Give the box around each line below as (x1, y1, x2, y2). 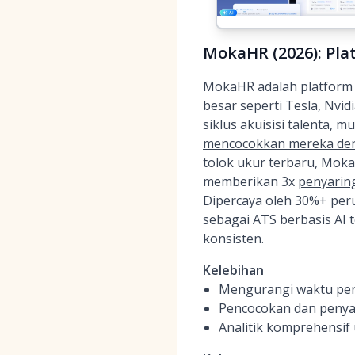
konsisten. (203, 230, 264, 247)
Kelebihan (203, 261, 264, 279)
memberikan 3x (203, 173, 298, 190)
